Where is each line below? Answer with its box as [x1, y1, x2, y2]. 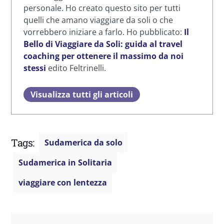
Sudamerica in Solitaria [18, 157, 112, 168]
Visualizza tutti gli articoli [30, 89, 133, 100]
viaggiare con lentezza [18, 177, 107, 188]
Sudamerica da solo [44, 137, 122, 148]
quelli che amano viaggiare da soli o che [23, 14, 173, 26]
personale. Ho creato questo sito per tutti [23, 2, 180, 14]
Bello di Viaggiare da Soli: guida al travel [23, 38, 182, 50]
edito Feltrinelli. [46, 62, 106, 74]
